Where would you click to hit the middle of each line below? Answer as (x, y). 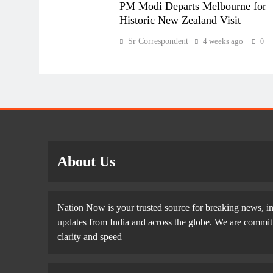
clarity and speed (90, 237)
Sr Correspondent (158, 41)
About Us (86, 162)
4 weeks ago (223, 41)
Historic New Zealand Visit (180, 20)
